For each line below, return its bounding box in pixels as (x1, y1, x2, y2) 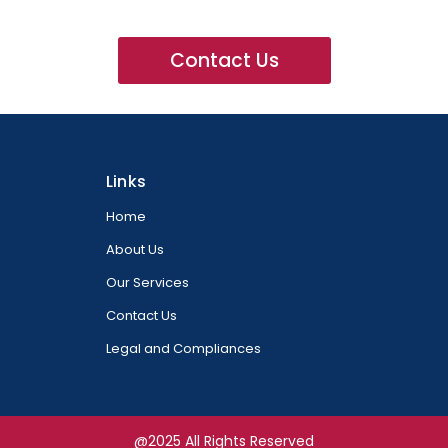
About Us (105, 240, 164, 259)
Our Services (105, 273, 189, 292)
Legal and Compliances (105, 339, 261, 358)
